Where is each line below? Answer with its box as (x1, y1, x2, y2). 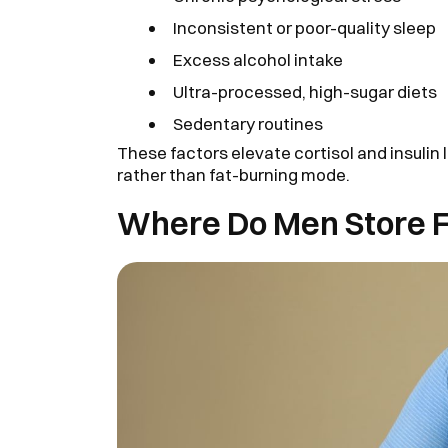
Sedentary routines (173, 113, 323, 134)
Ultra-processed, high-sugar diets (173, 81, 437, 102)
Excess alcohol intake (173, 49, 343, 70)
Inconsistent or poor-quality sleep (173, 17, 436, 38)
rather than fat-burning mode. (117, 164, 350, 185)
